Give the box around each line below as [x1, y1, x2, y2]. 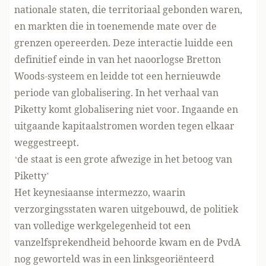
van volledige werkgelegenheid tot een [14, 219, 191, 232]
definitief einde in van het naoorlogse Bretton [14, 53, 221, 66]
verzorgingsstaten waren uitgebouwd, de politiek [14, 202, 238, 216]
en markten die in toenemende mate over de [14, 20, 217, 33]
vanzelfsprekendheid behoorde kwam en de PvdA [14, 236, 240, 249]
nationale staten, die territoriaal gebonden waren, [14, 3, 242, 16]
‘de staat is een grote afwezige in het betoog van [14, 153, 232, 166]
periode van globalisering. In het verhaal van [14, 86, 218, 99]
